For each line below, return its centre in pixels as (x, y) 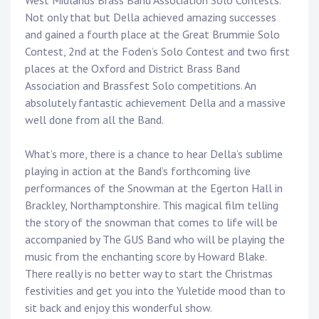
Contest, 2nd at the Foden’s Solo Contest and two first (157, 52)
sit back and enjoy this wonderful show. (119, 308)
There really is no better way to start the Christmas (149, 274)
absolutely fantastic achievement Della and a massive (155, 103)
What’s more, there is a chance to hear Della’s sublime (154, 154)
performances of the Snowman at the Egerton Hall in (154, 188)
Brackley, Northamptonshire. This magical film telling (152, 205)
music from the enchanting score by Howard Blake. (146, 257)
